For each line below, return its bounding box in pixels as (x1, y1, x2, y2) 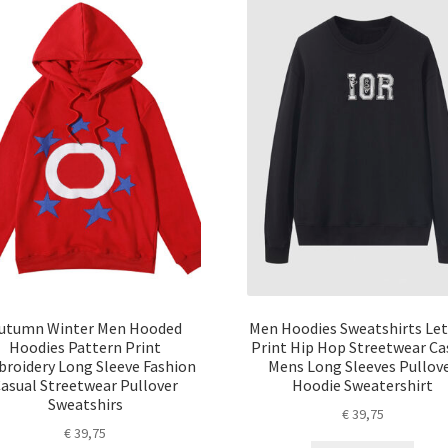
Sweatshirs (47, 393, 123, 414)
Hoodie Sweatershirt (292, 374, 434, 395)
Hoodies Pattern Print (9, 336, 162, 357)
